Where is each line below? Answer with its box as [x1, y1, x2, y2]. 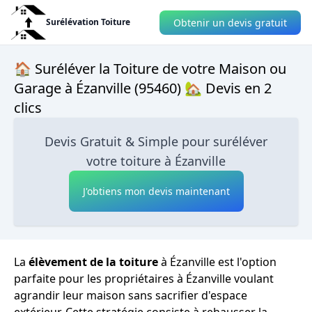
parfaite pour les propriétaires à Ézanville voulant [14, 271, 274, 286]
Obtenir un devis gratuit [173, 15, 287, 29]
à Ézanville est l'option [158, 254, 276, 270]
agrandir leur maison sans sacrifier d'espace [14, 288, 247, 303]
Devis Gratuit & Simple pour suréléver [45, 133, 267, 150]
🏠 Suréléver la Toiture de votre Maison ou [14, 59, 286, 78]
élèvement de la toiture [29, 254, 158, 270]
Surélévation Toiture [46, 16, 130, 28]
